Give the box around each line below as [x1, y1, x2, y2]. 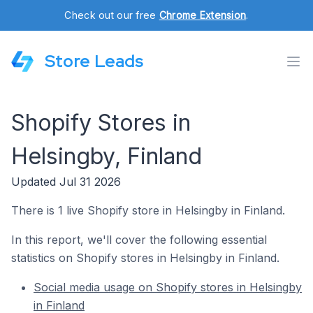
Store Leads [45, 50, 143, 72]
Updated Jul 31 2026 [11, 175, 121, 189]
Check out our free [64, 9, 159, 21]
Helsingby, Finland [11, 143, 202, 170]
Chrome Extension [159, 9, 247, 21]
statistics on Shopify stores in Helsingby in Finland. [11, 251, 279, 265]
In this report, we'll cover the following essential [11, 233, 267, 247]
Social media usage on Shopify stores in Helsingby [34, 280, 302, 294]
